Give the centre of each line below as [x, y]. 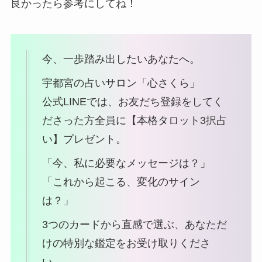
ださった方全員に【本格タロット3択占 [134, 121]
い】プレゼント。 [84, 139]
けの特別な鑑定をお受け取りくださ [126, 243]
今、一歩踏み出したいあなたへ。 [121, 59]
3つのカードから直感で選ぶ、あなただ [134, 224]
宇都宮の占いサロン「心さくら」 [121, 83]
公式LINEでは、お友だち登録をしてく [132, 102]
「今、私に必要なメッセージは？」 [126, 163]
